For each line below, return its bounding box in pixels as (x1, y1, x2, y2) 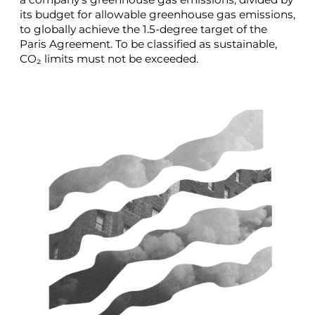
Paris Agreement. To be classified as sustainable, (20, 37, 277, 51)
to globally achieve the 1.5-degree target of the (20, 22, 267, 37)
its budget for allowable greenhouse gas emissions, (20, 8, 295, 22)
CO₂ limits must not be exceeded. (20, 52, 198, 66)
